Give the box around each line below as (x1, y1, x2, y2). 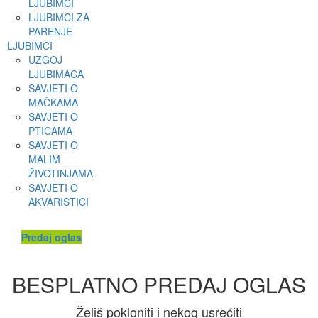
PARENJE (28, 24, 72, 38)
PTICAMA (28, 124, 72, 138)
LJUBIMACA (28, 67, 84, 81)
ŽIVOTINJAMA (28, 166, 93, 180)
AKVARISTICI (28, 194, 89, 209)
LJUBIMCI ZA (28, 10, 89, 24)
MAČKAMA (28, 95, 78, 109)
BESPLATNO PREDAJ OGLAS (12, 269, 306, 300)
